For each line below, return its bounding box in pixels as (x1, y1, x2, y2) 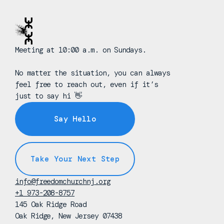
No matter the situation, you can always (15, 68, 170, 78)
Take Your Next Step (30, 154, 120, 164)
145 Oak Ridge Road (15, 199, 86, 209)
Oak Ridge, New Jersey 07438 (15, 211, 122, 221)
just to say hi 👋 (15, 91, 81, 101)
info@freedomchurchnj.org (15, 176, 110, 186)
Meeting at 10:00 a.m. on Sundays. (15, 45, 146, 55)
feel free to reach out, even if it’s (15, 79, 158, 89)
